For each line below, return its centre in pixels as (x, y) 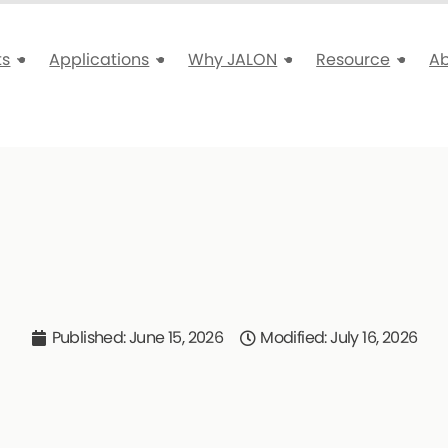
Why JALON (233, 59)
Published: (90, 338)
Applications (99, 59)
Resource (353, 59)
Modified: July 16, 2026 (339, 338)
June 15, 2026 (176, 338)
